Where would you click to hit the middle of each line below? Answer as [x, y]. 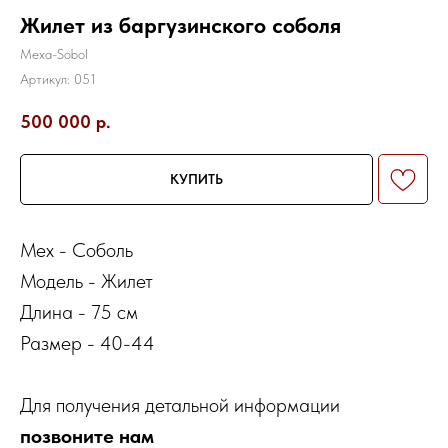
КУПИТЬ [196, 179]
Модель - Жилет [86, 281]
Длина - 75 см [79, 312]
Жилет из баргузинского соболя [180, 25]
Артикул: [47, 79]
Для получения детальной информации [180, 405]
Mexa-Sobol [54, 54]
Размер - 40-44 [87, 343]
